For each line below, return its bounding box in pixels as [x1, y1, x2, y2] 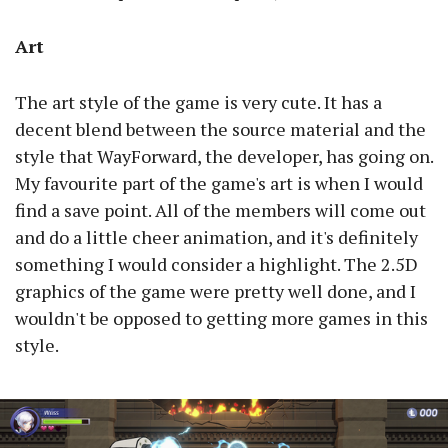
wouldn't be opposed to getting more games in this [15, 306, 428, 331]
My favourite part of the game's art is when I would [15, 171, 423, 196]
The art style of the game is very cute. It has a [15, 90, 382, 115]
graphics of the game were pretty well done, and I [15, 279, 416, 304]
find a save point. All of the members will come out [15, 198, 426, 223]
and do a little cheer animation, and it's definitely [15, 225, 418, 250]
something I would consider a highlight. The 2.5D [15, 252, 418, 277]
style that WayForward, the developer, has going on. [15, 144, 433, 169]
